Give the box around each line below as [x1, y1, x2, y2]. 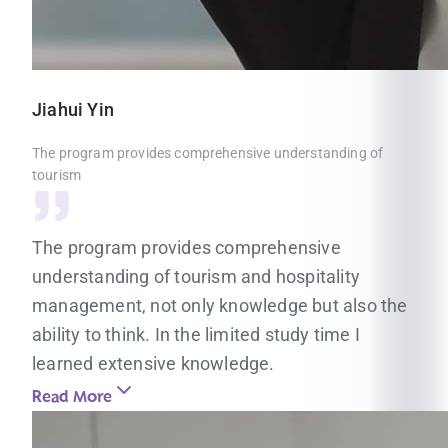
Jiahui [32, 99, 84, 120]
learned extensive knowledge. [32, 353, 275, 374]
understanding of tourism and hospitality [32, 266, 361, 287]
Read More [32, 384, 112, 410]
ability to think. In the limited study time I [32, 324, 361, 345]
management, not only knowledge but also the [32, 295, 408, 316]
